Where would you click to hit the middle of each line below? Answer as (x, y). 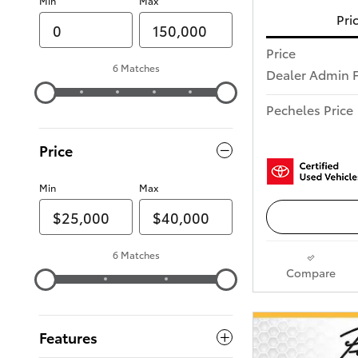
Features (68, 337)
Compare (310, 272)
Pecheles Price (310, 109)
